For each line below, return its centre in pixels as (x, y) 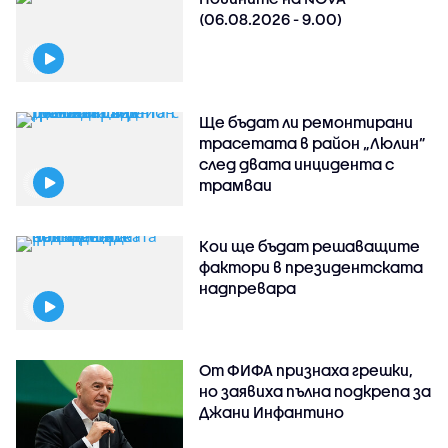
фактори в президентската (311, 266)
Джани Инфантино (272, 411)
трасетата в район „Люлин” (313, 142)
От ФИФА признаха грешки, (306, 369)
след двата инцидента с (297, 163)
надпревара (248, 287)
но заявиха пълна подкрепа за (315, 390)
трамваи (236, 184)
